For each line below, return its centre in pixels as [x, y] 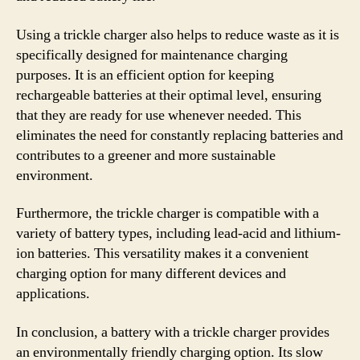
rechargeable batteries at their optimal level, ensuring [169, 95]
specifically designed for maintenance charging [152, 55]
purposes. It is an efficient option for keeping [145, 75]
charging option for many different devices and [151, 274]
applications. [53, 294]
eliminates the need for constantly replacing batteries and [180, 135]
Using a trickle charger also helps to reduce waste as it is [178, 35]
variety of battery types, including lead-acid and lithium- [178, 233]
